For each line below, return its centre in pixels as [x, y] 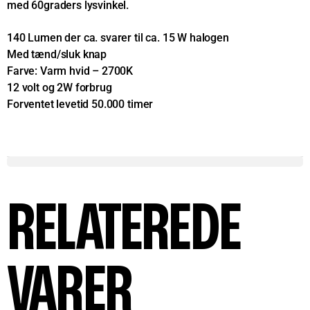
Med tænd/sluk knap [57, 54]
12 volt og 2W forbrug [60, 88]
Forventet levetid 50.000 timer [80, 104]
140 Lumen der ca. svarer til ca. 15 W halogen [118, 38]
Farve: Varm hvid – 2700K [70, 71]
